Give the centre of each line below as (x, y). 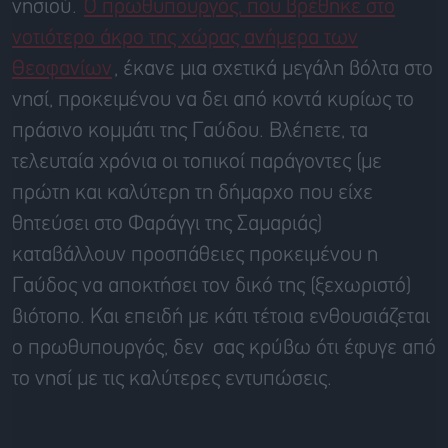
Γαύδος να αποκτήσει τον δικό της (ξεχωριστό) (211, 286)
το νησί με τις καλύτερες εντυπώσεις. (172, 379)
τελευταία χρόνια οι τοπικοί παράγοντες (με (197, 162)
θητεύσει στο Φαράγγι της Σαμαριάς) (167, 224)
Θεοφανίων (62, 69)
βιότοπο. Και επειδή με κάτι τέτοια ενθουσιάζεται (221, 317)
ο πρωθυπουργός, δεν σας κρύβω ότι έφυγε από (224, 348)
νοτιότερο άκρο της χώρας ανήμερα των (185, 38)
